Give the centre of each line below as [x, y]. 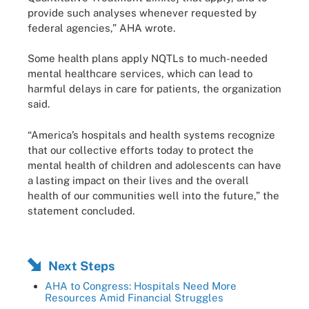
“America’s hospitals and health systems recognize [151, 134]
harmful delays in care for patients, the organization [154, 89]
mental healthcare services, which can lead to [140, 73]
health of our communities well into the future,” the [153, 195]
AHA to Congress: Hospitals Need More [141, 286]
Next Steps [81, 266]
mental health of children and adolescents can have [154, 165]
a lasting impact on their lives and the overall [138, 180]
